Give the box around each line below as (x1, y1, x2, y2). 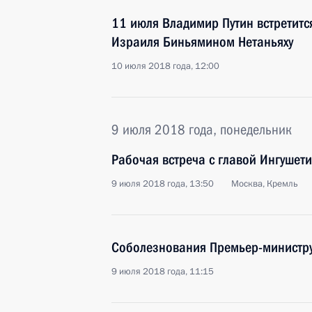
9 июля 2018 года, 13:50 (111, 178, 214, 190)
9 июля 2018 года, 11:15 (111, 265, 214, 278)
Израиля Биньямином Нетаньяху (111, 33, 293, 50)
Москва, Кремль (231, 178, 298, 190)
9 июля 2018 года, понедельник (111, 121, 292, 138)
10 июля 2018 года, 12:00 (111, 60, 219, 72)
